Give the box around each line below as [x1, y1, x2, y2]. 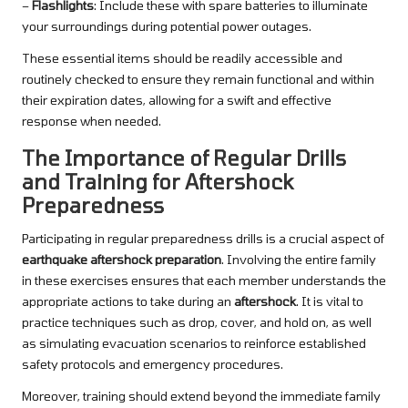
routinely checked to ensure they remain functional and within [22, 71, 374, 87]
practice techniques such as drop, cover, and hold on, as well [22, 314, 372, 331]
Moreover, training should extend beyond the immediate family [22, 388, 381, 404]
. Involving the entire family [221, 251, 376, 268]
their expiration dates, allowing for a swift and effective [22, 92, 331, 108]
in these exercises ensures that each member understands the [22, 272, 386, 289]
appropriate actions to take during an [22, 293, 234, 310]
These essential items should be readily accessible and [22, 50, 342, 66]
